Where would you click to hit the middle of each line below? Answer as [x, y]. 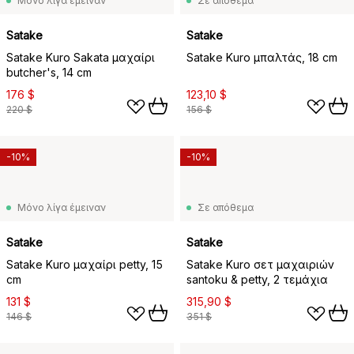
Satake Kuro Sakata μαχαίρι [81, 57]
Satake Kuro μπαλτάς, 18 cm [262, 57]
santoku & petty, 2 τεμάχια [257, 279]
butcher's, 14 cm [49, 72]
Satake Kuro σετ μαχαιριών [260, 264]
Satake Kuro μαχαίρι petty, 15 [85, 264]
